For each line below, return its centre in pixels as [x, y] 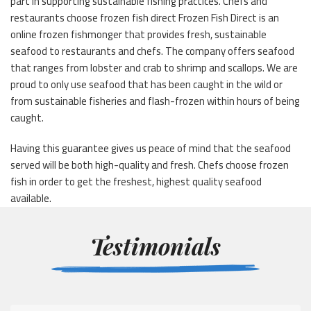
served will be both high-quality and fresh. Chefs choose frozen [150, 165]
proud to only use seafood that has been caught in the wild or [146, 84]
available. [31, 198]
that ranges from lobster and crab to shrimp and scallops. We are [154, 67]
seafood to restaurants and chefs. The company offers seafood [152, 51]
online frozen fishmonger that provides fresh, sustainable [138, 34]
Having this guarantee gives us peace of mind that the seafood [151, 148]
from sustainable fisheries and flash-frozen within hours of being [155, 101]
